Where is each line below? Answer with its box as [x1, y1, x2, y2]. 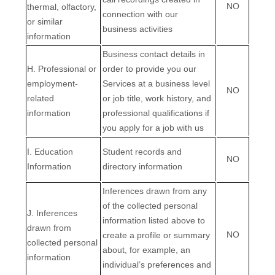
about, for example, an [103, 245, 190, 255]
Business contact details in [103, 49, 205, 59]
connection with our [103, 9, 178, 19]
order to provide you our [103, 64, 196, 74]
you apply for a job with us [103, 123, 204, 133]
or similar [27, 17, 63, 26]
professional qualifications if [103, 108, 209, 118]
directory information [103, 161, 182, 171]
